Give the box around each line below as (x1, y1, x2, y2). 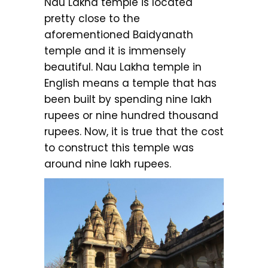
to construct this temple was (44, 141, 194, 155)
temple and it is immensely (44, 44, 186, 58)
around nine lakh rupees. (44, 157, 171, 171)
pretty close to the (44, 11, 140, 26)
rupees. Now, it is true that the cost (44, 124, 224, 139)
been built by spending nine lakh (44, 92, 212, 106)
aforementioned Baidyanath (44, 28, 193, 42)
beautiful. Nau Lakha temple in (44, 60, 202, 74)
